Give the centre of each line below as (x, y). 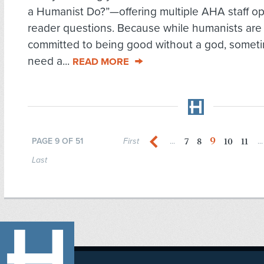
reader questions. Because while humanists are (145, 28)
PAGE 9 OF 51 (57, 141)
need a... (50, 61)
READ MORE (101, 62)
